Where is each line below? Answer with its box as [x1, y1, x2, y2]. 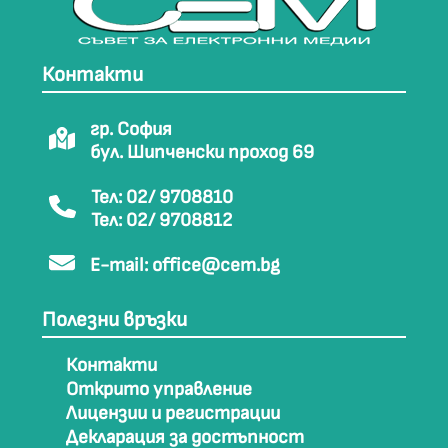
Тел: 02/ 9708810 [91, 186, 233, 209]
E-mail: [90, 254, 152, 277]
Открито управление [66, 378, 252, 401]
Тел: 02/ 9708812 [91, 209, 232, 232]
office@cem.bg [152, 254, 280, 277]
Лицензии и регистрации [66, 402, 280, 425]
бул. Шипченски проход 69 [90, 141, 314, 164]
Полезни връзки [42, 307, 187, 332]
